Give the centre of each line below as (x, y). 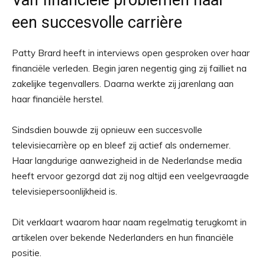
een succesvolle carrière (97, 22)
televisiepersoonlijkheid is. (64, 191)
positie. (27, 253)
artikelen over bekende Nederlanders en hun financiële (123, 237)
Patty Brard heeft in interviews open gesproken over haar (131, 53)
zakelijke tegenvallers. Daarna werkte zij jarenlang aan (123, 84)
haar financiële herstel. (58, 99)
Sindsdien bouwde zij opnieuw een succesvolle (107, 130)
